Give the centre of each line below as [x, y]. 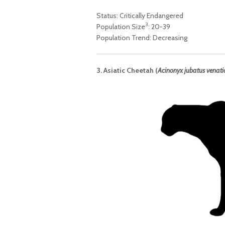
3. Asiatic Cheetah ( [127, 70]
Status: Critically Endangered [140, 15]
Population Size [121, 26]
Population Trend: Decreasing [142, 37]
